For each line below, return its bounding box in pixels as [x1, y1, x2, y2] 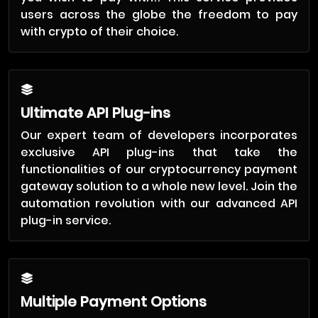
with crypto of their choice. [21, 23, 178, 40]
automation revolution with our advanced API [21, 195, 297, 212]
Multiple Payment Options [21, 292, 207, 312]
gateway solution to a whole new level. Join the [21, 178, 297, 194]
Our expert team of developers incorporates [21, 127, 297, 143]
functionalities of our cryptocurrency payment [21, 161, 297, 177]
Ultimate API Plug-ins [21, 103, 170, 123]
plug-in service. [21, 212, 111, 229]
